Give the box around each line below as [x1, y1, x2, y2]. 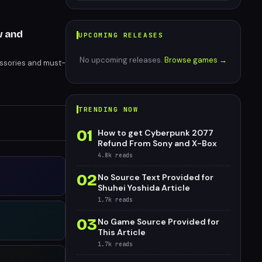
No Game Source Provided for [98, 216, 219, 227]
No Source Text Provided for [98, 172, 213, 182]
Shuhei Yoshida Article [98, 182, 190, 193]
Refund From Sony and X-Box [98, 138, 217, 149]
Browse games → [164, 55, 227, 65]
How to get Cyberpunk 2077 [98, 127, 213, 138]
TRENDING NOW [78, 105, 139, 113]
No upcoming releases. [80, 55, 164, 65]
